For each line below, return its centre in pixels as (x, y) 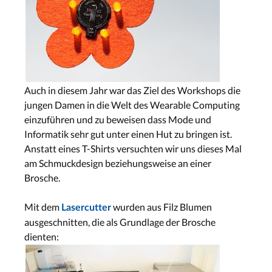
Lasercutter (86, 207)
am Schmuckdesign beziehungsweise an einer (118, 163)
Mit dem (43, 206)
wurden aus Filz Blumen (161, 206)
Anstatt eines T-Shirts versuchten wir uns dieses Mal (133, 148)
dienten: (42, 236)
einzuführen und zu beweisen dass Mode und (118, 119)
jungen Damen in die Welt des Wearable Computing (132, 104)
